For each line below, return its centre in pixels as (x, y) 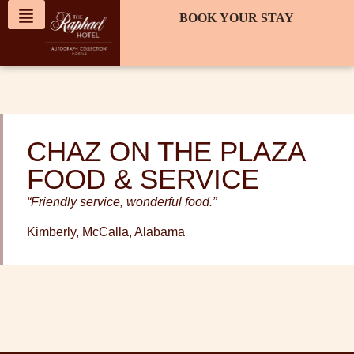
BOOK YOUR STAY (237, 17)
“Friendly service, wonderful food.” (122, 201)
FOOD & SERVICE (143, 179)
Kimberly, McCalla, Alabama (106, 232)
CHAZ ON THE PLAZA (166, 151)
